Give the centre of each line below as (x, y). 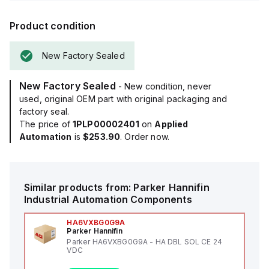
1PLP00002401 (106, 124)
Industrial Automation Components (108, 199)
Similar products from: (79, 187)
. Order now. (145, 137)
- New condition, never (165, 86)
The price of (46, 124)
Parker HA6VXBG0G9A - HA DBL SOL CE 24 (144, 242)
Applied (171, 124)
